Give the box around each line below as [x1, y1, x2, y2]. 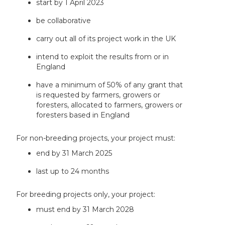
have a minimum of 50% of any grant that [36, 80, 183, 89]
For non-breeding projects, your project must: [16, 133, 176, 143]
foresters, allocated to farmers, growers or [36, 100, 183, 109]
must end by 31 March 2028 [36, 204, 135, 214]
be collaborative [36, 16, 91, 25]
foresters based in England [36, 110, 130, 120]
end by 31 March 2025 [36, 148, 113, 158]
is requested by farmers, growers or [36, 90, 161, 99]
